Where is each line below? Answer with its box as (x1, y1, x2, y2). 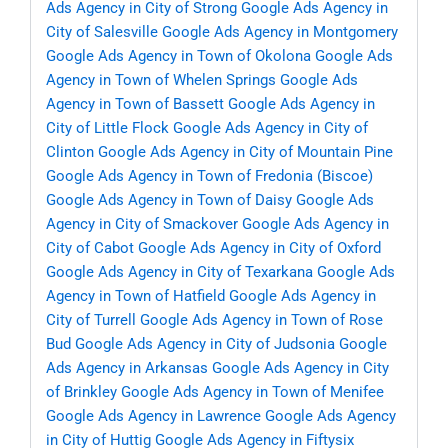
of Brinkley (46, 383, 117, 402)
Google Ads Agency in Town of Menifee (121, 383, 384, 402)
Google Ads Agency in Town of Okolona (46, 47, 311, 66)
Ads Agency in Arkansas (46, 359, 208, 378)
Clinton (46, 143, 94, 162)
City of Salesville (46, 23, 158, 42)
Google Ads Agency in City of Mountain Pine (98, 143, 393, 162)
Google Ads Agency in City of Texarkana (46, 263, 313, 282)
